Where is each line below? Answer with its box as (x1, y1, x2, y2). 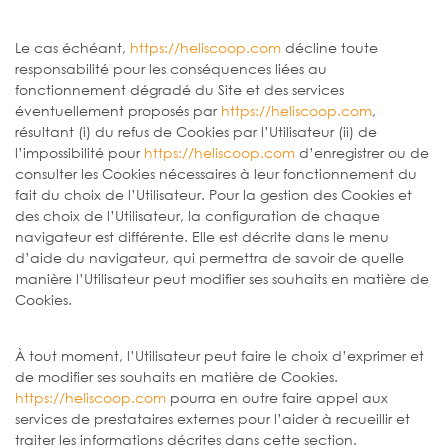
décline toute (281, 37, 378, 57)
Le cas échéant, (15, 37, 130, 57)
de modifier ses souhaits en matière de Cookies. (15, 366, 338, 386)
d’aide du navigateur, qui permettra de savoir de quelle (15, 247, 404, 267)
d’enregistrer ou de (295, 142, 429, 162)
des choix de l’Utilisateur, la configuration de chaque (15, 205, 380, 225)
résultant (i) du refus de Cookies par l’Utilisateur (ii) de (15, 121, 377, 141)
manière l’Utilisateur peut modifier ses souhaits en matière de (15, 268, 429, 288)
